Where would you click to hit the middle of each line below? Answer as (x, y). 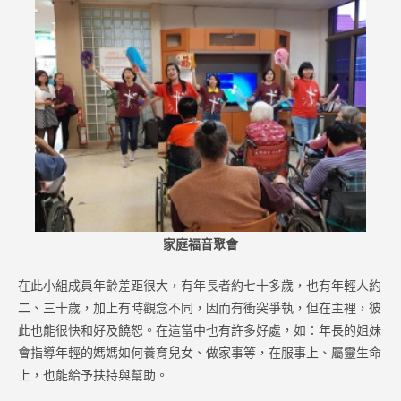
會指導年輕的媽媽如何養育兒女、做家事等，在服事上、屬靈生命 (200, 352)
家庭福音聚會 (200, 243)
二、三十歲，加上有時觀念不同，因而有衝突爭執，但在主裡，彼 (200, 307)
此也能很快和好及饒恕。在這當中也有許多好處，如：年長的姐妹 (200, 329)
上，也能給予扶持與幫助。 (93, 374)
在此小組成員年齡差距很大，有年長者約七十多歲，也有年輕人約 (200, 285)
